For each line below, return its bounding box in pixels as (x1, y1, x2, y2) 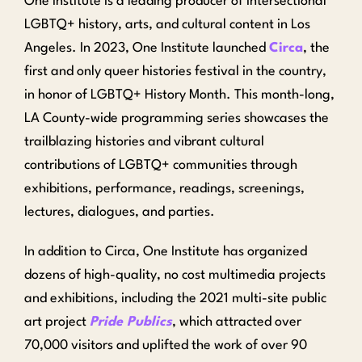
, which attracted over (172, 314, 301, 329)
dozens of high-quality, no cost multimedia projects (24, 267, 326, 282)
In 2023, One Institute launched (80, 40, 269, 55)
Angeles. (24, 40, 80, 55)
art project (24, 314, 90, 329)
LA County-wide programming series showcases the (24, 111, 329, 125)
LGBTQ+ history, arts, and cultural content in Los (24, 17, 310, 32)
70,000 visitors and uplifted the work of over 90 (24, 338, 307, 352)
